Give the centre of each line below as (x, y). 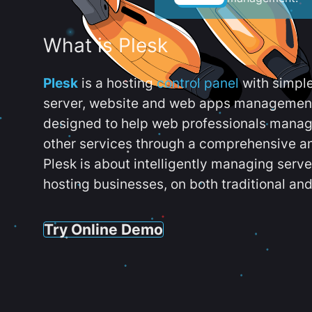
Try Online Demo (103, 229)
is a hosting (117, 83)
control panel (198, 83)
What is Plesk (106, 46)
